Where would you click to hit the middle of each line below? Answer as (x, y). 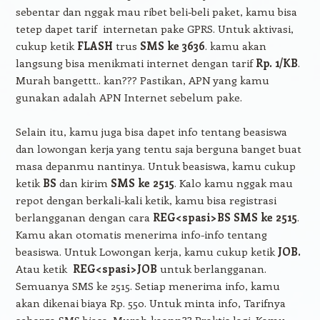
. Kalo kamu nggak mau (233, 183)
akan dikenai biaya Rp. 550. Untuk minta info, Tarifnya (150, 303)
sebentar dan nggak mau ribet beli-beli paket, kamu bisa (156, 11)
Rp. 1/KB (276, 63)
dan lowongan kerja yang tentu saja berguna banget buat (158, 149)
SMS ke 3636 (172, 46)
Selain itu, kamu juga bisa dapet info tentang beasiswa (151, 131)
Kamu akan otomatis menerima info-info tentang (141, 234)
